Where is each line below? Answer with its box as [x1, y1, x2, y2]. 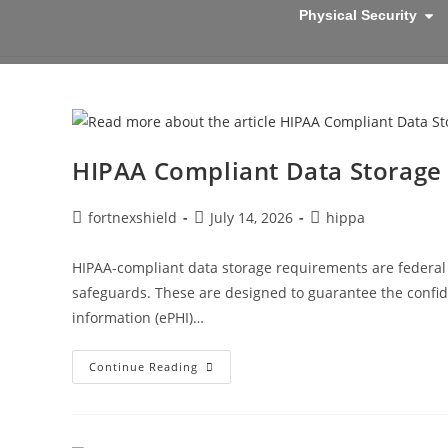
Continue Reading [89, 358, 198, 374]
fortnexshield [88, 207, 177, 227]
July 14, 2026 [210, 207, 293, 227]
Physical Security [299, 7, 418, 23]
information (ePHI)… [72, 307, 204, 327]
